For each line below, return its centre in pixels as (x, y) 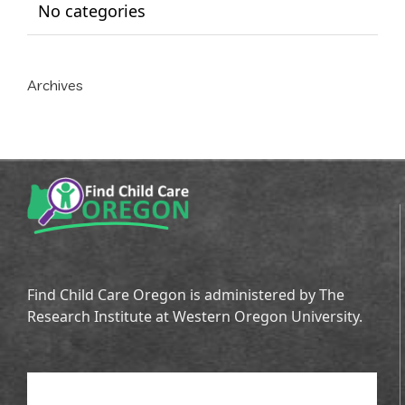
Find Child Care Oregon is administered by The (186, 295)
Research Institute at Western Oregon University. (195, 317)
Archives (55, 85)
